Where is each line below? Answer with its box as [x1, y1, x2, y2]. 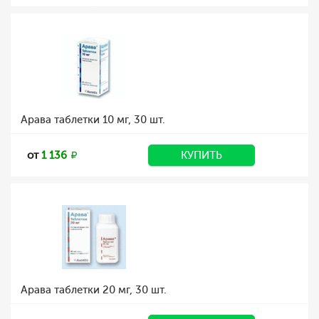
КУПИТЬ [181, 149, 222, 162]
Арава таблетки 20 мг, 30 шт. [21, 283, 167, 296]
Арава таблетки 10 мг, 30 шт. [21, 113, 165, 126]
